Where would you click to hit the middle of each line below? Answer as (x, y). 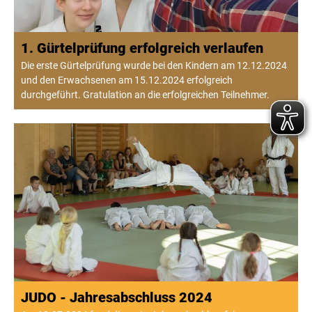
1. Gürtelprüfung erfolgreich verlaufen (142, 48)
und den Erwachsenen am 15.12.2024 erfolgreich (127, 80)
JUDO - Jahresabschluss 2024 (117, 297)
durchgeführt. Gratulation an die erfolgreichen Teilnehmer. (145, 95)
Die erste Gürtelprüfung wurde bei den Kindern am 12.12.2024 (154, 66)
